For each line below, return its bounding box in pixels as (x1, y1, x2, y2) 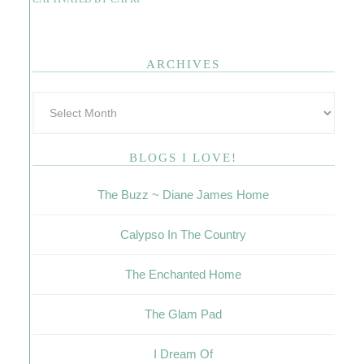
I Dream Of (154, 346, 214, 361)
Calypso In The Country (120, 227, 247, 241)
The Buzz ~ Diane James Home (97, 187, 270, 201)
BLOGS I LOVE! (129, 150, 238, 164)
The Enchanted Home (125, 266, 242, 281)
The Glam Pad (145, 306, 223, 321)
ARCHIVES (146, 57, 221, 71)
